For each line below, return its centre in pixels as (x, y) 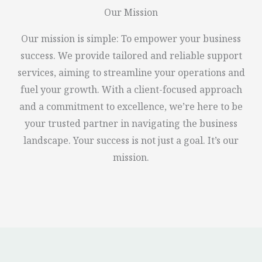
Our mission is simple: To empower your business (131, 40)
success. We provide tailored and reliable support (131, 57)
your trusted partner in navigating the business (131, 125)
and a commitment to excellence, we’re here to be (131, 108)
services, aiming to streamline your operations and (131, 74)
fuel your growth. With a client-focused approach (131, 91)
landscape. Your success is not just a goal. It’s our (131, 142)
